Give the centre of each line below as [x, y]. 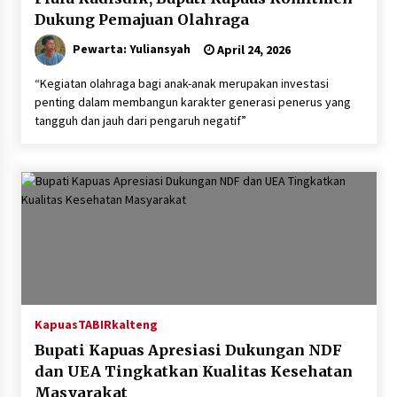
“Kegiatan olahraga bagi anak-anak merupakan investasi [181, 84]
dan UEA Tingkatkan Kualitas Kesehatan [193, 372]
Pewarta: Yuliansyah [131, 49]
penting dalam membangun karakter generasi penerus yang [192, 102]
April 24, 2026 [252, 50]
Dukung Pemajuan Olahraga [141, 20]
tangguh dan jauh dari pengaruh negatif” [140, 121]
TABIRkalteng [117, 325]
